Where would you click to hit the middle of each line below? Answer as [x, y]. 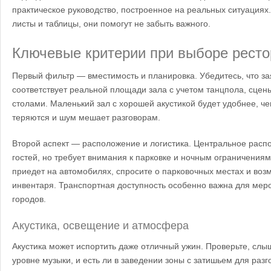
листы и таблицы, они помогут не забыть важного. [111, 24]
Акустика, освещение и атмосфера [100, 226]
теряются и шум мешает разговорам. [86, 117]
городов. [29, 199]
